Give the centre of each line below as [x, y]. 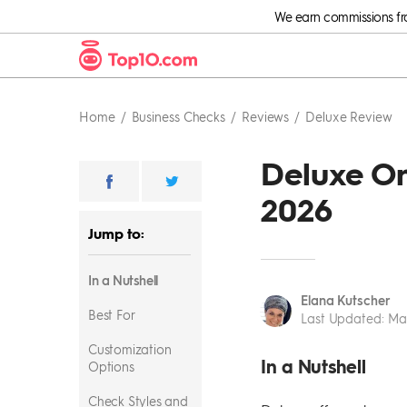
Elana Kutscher [346, 300]
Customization [130, 349]
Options [113, 366]
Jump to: [117, 233]
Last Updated [341, 318]
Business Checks [179, 116]
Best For [114, 314]
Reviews [265, 116]
